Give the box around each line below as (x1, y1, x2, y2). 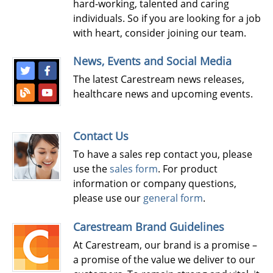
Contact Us (73, 129, 129, 144)
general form (143, 191, 203, 205)
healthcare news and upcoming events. (73, 87, 253, 101)
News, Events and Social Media (73, 54, 232, 69)
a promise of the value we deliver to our (73, 252, 255, 266)
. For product (158, 162, 218, 176)
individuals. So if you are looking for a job (73, 11, 261, 25)
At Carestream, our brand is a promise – (73, 238, 257, 252)
